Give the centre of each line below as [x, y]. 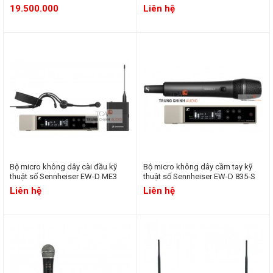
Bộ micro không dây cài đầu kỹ [63, 167]
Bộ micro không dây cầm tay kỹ [197, 167]
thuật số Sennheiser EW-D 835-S [199, 176]
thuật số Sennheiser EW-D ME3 [63, 176]
